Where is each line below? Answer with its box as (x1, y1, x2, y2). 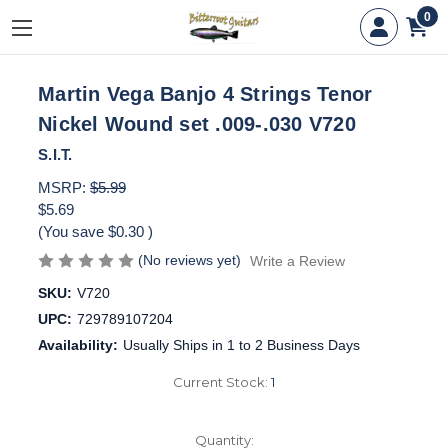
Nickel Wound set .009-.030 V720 (38, 113, 356, 136)
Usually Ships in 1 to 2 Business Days (122, 336, 360, 353)
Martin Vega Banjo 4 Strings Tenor (38, 83, 373, 106)
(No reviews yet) (138, 251, 241, 268)
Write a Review (249, 252, 345, 269)
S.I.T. (38, 146, 73, 163)
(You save (38, 222, 104, 240)
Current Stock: (173, 373, 271, 390)
